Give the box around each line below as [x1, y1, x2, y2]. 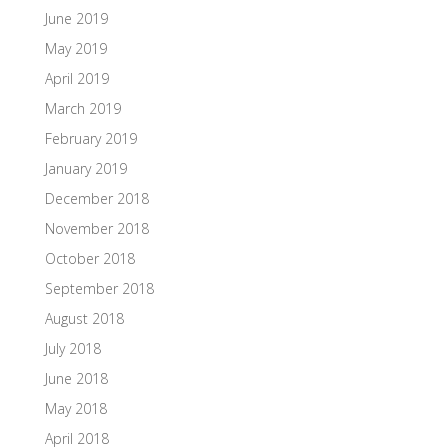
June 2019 [44, 8, 108, 28]
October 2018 [44, 248, 135, 268]
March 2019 [44, 98, 121, 118]
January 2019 [44, 158, 127, 178]
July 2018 [44, 338, 101, 358]
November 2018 [44, 218, 149, 238]
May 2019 [44, 38, 107, 58]
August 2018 [44, 308, 124, 328]
